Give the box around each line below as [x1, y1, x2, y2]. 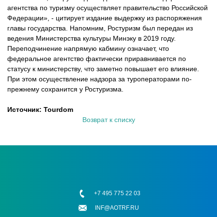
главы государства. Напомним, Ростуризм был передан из [7, 24, 193, 32]
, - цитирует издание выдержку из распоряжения [47, 14, 202, 22]
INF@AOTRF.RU [95, 204, 139, 212]
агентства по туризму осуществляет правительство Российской [7, 4, 208, 12]
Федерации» [7, 14, 47, 22]
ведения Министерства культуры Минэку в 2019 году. [7, 34, 176, 42]
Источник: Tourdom [7, 106, 73, 113]
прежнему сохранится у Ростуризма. [7, 85, 124, 93]
